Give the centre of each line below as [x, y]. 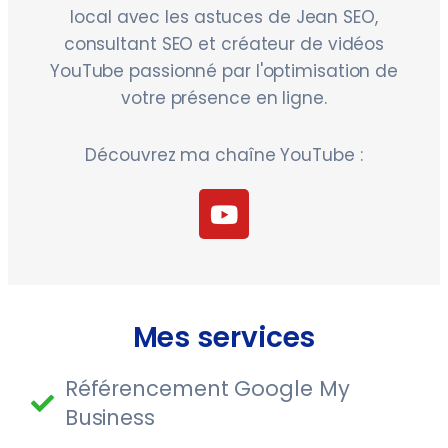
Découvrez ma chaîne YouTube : [224, 155]
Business [109, 418]
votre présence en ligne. [224, 98]
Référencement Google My [207, 389]
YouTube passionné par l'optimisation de [224, 71]
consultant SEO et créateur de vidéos [224, 44]
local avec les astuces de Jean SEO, [224, 17]
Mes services [224, 338]
